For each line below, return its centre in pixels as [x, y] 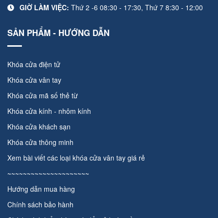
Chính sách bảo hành [40, 204]
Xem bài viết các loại [40, 158]
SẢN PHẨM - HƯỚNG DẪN [58, 33]
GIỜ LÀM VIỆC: [44, 7]
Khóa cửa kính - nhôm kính [49, 111]
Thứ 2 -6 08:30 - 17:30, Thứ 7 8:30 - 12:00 [136, 7]
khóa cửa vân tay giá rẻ [109, 158]
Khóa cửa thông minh [40, 142]
